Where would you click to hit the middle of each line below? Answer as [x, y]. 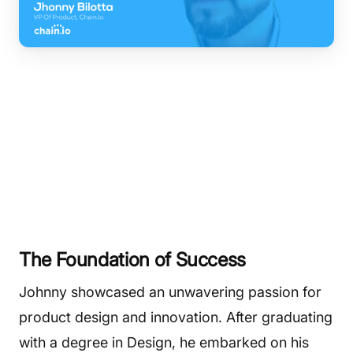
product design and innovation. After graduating [176, 317]
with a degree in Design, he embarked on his [164, 342]
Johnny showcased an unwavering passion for [170, 292]
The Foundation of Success [132, 260]
